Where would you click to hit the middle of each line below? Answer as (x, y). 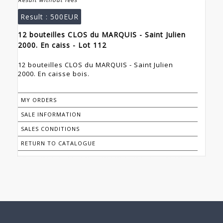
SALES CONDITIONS (50, 129)
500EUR (64, 17)
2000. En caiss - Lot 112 (62, 45)
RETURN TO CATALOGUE (58, 143)
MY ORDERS (39, 100)
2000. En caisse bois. (54, 74)
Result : (35, 17)
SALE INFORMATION (51, 114)
